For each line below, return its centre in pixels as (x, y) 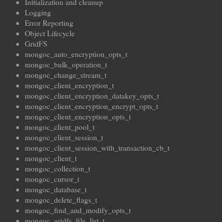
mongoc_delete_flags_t (61, 200)
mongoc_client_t (51, 158)
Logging (38, 13)
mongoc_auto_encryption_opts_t (76, 54)
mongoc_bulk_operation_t (66, 65)
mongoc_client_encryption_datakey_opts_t (92, 96)
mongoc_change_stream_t (66, 75)
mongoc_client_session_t (64, 138)
